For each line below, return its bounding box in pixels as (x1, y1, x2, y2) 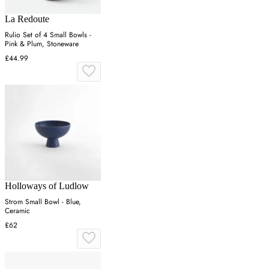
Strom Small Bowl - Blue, (5, 196, 81, 207)
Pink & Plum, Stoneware (5, 38, 79, 49)
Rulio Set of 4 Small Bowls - (5, 29, 91, 40)
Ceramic (5, 205, 30, 216)
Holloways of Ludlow (5, 180, 89, 191)
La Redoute (5, 13, 49, 24)
